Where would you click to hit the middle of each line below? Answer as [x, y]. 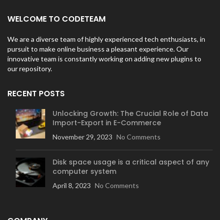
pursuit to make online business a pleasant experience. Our [98, 49]
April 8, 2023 [72, 185]
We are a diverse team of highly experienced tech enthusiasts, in [106, 39]
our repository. [30, 69]
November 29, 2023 [82, 137]
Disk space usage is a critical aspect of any [131, 162]
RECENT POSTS [36, 94]
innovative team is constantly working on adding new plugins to [104, 59]
